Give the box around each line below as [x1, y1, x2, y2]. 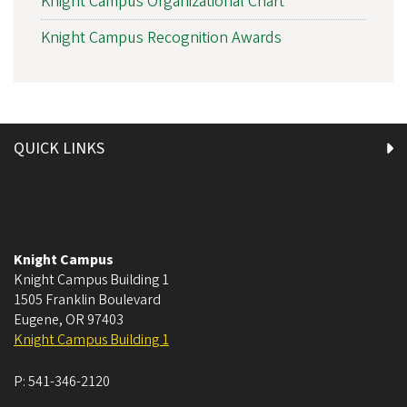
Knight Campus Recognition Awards [41, 25, 282, 49]
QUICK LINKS [14, 136, 104, 160]
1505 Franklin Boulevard [14, 289, 161, 310]
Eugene [14, 309, 59, 330]
